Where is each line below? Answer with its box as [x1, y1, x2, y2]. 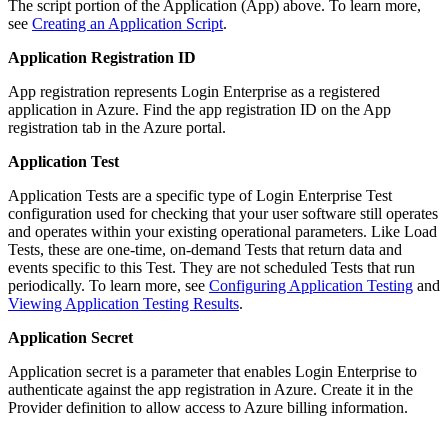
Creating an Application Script [32, 15, 223, 33]
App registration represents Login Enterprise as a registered [8, 83, 380, 101]
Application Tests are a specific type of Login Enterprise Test [8, 187, 392, 205]
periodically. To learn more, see [8, 277, 209, 295]
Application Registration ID [8, 49, 196, 67]
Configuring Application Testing [209, 277, 413, 295]
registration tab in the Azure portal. [8, 119, 226, 137]
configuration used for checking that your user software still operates [8, 205, 438, 223]
